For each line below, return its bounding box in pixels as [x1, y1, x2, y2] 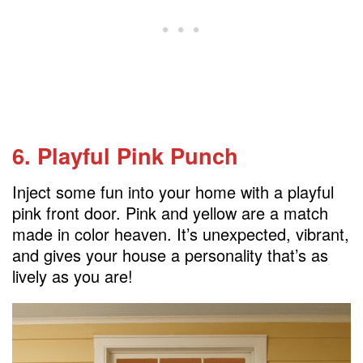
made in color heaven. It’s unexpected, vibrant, [12, 221, 349, 246]
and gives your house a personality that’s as [12, 242, 328, 267]
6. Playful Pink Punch [12, 139, 238, 172]
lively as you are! [12, 263, 133, 288]
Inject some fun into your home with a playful [12, 179, 334, 203]
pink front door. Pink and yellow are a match [12, 200, 328, 224]
